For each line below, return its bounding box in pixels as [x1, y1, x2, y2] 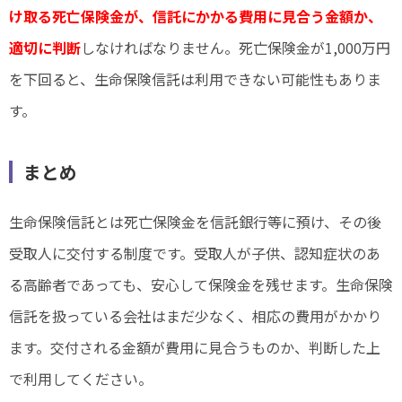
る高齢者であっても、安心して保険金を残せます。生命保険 [9, 274, 393, 296]
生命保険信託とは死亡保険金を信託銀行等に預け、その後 [9, 211, 381, 233]
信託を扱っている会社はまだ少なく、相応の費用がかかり [9, 305, 381, 328]
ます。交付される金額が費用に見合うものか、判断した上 [9, 336, 380, 359]
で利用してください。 [9, 368, 153, 390]
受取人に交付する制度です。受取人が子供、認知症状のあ [9, 242, 380, 265]
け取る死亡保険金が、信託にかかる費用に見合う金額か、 [9, 5, 382, 28]
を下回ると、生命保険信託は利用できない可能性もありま [9, 68, 381, 91]
